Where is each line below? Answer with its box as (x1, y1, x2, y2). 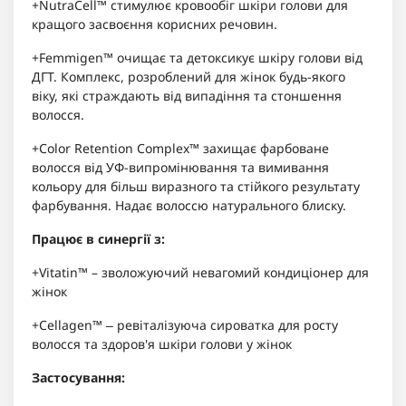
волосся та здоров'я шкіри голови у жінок (32, 335, 292, 353)
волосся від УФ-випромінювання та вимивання (32, 159, 329, 177)
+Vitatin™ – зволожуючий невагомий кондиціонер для (32, 264, 369, 282)
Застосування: (32, 369, 125, 387)
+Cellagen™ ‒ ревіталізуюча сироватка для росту (32, 316, 338, 334)
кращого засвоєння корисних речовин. (32, 15, 277, 34)
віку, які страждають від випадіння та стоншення (32, 87, 342, 105)
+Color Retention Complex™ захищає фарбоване (32, 140, 329, 158)
